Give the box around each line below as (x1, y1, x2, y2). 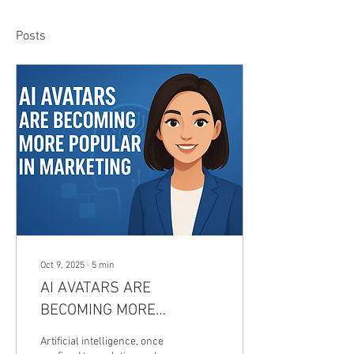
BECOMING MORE (40, 301, 156, 320)
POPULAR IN (40, 323, 125, 342)
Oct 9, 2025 (40, 260, 85, 271)
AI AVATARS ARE (40, 279, 151, 298)
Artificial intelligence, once (40, 335, 164, 348)
